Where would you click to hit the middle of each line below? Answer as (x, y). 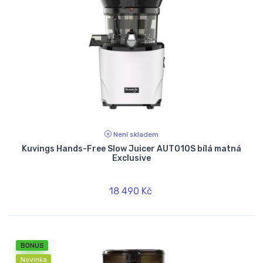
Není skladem (136, 135)
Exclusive (131, 159)
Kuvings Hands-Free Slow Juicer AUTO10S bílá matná (131, 149)
